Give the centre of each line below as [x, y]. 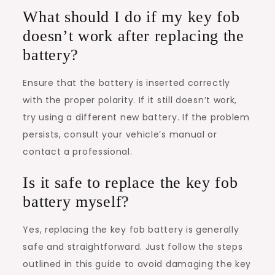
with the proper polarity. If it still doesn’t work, [130, 100]
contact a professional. [78, 151]
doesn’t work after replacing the [134, 36]
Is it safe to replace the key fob [130, 182]
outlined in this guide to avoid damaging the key [137, 264]
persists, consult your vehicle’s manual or [120, 134]
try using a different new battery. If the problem [136, 117]
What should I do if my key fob [131, 17]
